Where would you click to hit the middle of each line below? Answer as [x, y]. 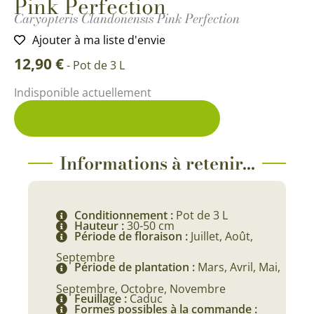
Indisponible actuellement [83, 92]
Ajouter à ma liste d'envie [99, 40]
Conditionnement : [125, 215]
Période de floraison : [132, 237]
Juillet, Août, [222, 237]
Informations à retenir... [157, 163]
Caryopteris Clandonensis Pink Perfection [127, 18]
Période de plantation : [136, 267]
